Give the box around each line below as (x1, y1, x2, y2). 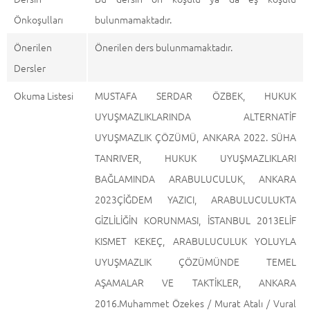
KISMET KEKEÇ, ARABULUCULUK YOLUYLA (95, 234, 296, 248)
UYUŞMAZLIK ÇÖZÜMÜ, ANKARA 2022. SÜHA (95, 130, 296, 144)
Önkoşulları (14, 12, 63, 26)
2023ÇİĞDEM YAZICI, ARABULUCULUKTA (95, 192, 296, 206)
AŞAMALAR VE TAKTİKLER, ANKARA (95, 275, 296, 289)
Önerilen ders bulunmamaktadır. (95, 40, 232, 54)
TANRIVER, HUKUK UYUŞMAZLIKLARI (95, 151, 296, 165)
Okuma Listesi (14, 89, 73, 102)
